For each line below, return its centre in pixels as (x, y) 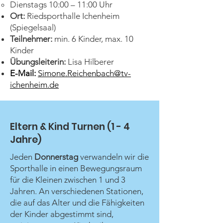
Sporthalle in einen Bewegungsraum (76, 168)
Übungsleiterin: (38, 62)
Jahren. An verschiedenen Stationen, (77, 191)
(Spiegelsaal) (33, 27)
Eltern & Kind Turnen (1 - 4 (70, 127)
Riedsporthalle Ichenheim (72, 16)
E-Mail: (23, 73)
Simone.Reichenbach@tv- (84, 73)
